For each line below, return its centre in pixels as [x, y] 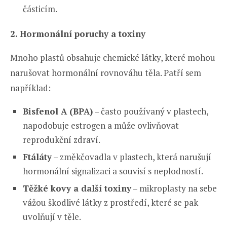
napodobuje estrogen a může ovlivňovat [101, 125]
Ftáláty [37, 157]
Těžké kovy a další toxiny [77, 188]
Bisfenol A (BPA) [58, 111]
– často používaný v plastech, [150, 111]
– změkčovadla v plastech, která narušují [131, 157]
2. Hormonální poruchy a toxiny [78, 33]
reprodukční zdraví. [62, 139]
